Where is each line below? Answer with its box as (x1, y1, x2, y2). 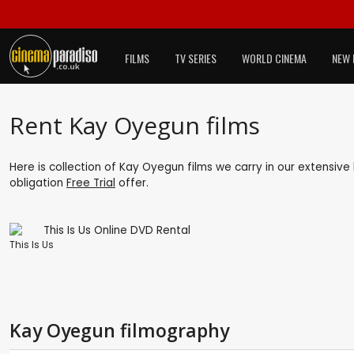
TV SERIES (175, 50, 217, 66)
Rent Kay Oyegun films (9, 108, 260, 141)
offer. (115, 175, 149, 190)
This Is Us (9, 237, 54, 251)
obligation (9, 175, 66, 190)
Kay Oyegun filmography (9, 317, 229, 343)
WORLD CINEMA (242, 50, 307, 66)
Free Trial (66, 175, 115, 190)
